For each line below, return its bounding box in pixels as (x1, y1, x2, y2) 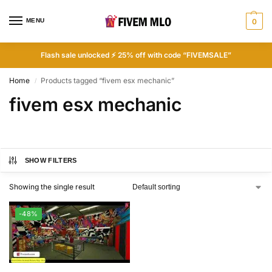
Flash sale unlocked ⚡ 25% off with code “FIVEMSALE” (41, 50, 231, 59)
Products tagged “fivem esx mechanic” (41, 76, 175, 85)
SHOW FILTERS (24, 157, 77, 164)
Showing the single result (9, 182, 95, 191)
